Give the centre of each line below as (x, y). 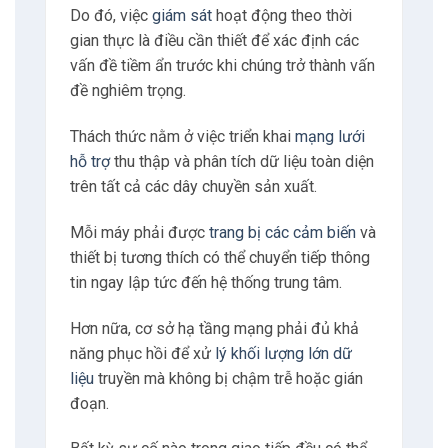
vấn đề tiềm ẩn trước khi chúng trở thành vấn (222, 66)
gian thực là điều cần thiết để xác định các (214, 41)
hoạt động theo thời (281, 16)
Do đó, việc (110, 16)
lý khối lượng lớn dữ (283, 353)
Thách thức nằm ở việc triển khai (182, 137)
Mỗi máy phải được (139, 232)
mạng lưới (329, 137)
